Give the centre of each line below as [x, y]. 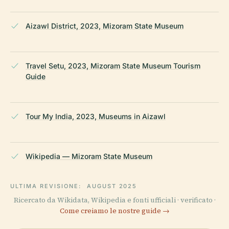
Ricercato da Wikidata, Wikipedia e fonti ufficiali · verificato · [114, 200]
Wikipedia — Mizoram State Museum [89, 156]
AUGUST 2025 [112, 186]
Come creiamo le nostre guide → [114, 211]
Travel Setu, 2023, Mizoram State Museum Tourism [113, 65]
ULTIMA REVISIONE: [47, 186]
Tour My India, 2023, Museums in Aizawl [96, 116]
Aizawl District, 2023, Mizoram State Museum [105, 26]
